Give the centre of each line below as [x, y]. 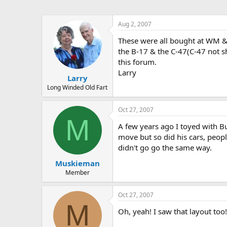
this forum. [137, 62]
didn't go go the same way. [165, 147]
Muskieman [77, 163]
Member [77, 173]
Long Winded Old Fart [77, 87]
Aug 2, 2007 [135, 24]
